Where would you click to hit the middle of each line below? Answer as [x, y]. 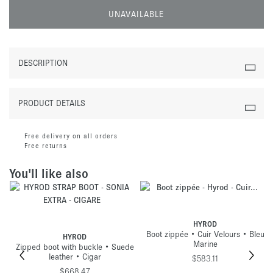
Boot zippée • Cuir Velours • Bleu [205, 234]
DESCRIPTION [43, 63]
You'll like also [49, 173]
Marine [205, 244]
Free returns [46, 146]
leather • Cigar [75, 257]
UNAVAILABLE [136, 14]
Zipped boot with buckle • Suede [75, 247]
